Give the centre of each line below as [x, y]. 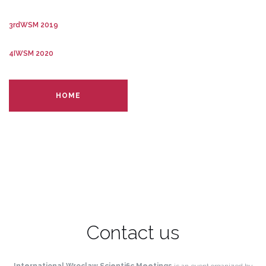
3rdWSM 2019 [34, 25]
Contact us [133, 233]
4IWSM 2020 [31, 54]
